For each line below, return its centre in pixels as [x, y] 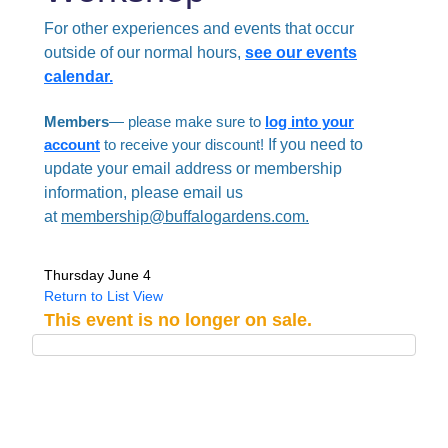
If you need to [315, 145]
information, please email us [143, 193]
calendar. [78, 77]
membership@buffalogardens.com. [185, 217]
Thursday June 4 [97, 275]
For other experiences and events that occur [199, 29]
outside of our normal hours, [142, 53]
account [72, 145]
